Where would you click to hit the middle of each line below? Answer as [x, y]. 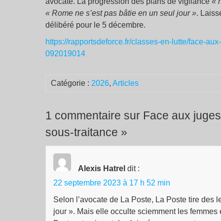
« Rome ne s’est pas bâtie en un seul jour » [121, 13]
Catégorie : [71, 83]
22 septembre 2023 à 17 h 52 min [112, 183]
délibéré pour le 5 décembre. [95, 25]
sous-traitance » [86, 132]
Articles [126, 83]
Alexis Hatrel [102, 169]
